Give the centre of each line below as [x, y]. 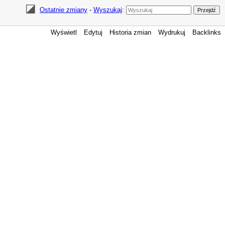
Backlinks [207, 32]
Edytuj [93, 32]
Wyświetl [64, 32]
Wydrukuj [172, 32]
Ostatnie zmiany [63, 10]
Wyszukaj [107, 10]
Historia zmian [130, 32]
